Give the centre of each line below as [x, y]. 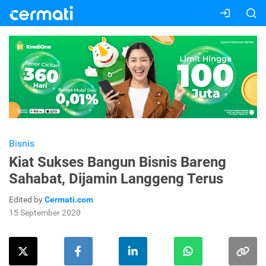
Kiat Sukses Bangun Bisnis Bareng [118, 162]
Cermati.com [69, 200]
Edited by [27, 200]
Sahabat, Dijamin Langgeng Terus [116, 179]
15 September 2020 [45, 213]
